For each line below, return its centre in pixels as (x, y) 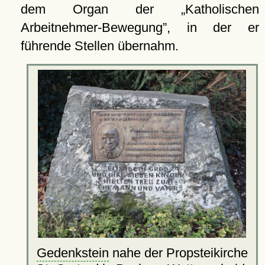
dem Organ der (101, 9)
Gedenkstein (72, 253)
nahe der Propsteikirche (178, 253)
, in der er (213, 28)
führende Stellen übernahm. (99, 46)
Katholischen (222, 9)
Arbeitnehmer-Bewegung (91, 28)
